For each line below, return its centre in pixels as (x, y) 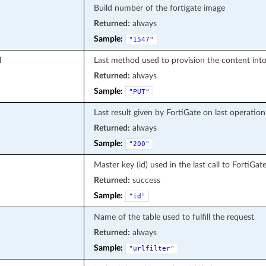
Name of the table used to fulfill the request (174, 217)
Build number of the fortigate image (159, 8)
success (145, 180)
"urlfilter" (151, 248)
